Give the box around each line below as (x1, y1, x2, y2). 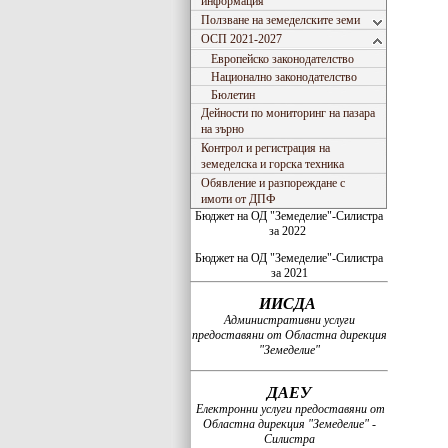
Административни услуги (223, 313, 355, 327)
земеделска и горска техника (201, 157, 344, 171)
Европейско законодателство (211, 52, 354, 66)
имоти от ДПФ (201, 192, 275, 206)
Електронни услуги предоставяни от (193, 402, 385, 416)
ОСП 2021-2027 (201, 32, 282, 46)
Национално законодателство (211, 70, 357, 84)
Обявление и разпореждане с (201, 176, 345, 190)
